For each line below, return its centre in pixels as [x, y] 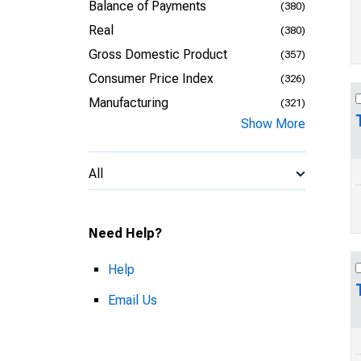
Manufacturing [129, 103]
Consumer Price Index [151, 79]
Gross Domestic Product [158, 54]
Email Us [133, 300]
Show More [273, 124]
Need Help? [125, 233]
